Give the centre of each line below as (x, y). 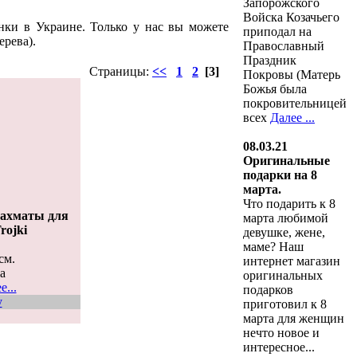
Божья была (275, 89)
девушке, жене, (284, 232)
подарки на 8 (280, 175)
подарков (268, 290)
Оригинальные (286, 161)
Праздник (270, 60)
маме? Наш (273, 247)
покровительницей (295, 103)
